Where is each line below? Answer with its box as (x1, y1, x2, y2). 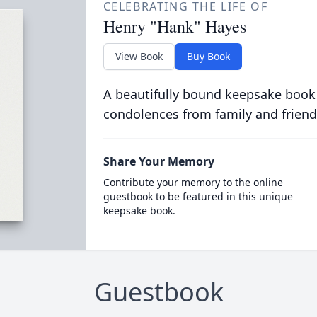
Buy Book (186, 50, 230, 63)
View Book (115, 50, 163, 63)
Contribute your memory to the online (103, 175, 283, 189)
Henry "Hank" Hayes (103, 15, 246, 38)
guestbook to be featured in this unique (103, 190, 293, 203)
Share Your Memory (103, 154, 214, 169)
